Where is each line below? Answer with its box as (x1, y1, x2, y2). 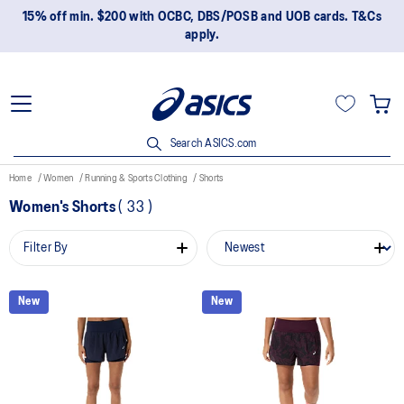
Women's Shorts (9, 200, 119, 215)
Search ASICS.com (167, 138, 257, 149)
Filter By (23, 242, 69, 254)
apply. (185, 29, 219, 41)
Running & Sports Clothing (85, 173, 190, 183)
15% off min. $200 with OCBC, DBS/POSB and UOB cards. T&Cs (22, 11, 382, 23)
